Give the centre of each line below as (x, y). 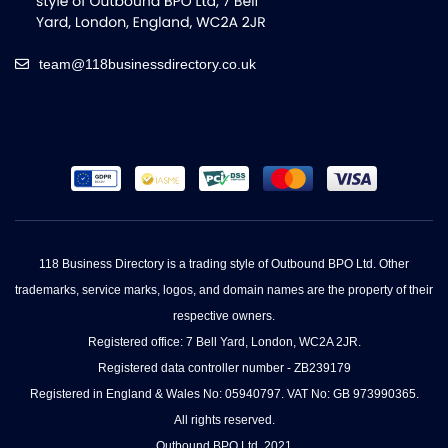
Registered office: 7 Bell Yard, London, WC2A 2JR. (224, 342)
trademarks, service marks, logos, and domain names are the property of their (224, 290)
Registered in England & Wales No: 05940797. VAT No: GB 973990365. (224, 394)
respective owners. (224, 316)
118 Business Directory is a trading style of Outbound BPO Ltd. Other (224, 264)
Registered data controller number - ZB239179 (224, 368)
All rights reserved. (224, 420)
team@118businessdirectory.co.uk (147, 63)
